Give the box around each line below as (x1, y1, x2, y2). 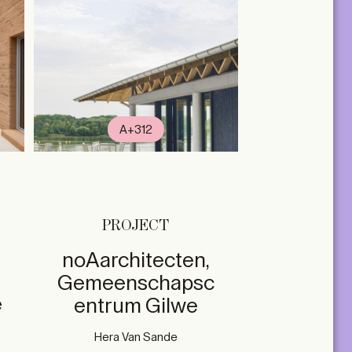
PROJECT (102, 217, 170, 234)
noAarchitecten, (61, 249, 210, 271)
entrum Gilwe (73, 295, 198, 317)
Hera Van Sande (93, 331, 178, 343)
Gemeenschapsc (57, 272, 214, 294)
